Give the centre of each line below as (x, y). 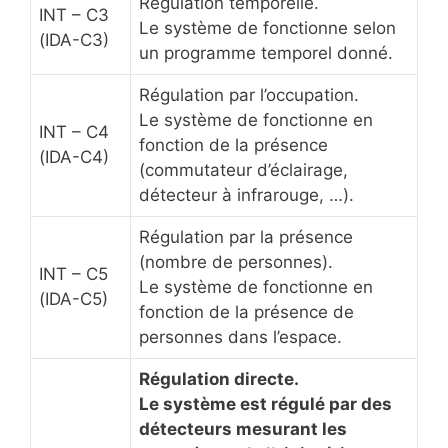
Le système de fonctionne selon (267, 28)
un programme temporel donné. (266, 53)
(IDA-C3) (74, 40)
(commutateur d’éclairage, (243, 170)
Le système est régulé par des (265, 404)
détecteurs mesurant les (243, 429)
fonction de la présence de (246, 312)
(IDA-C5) (73, 299)
